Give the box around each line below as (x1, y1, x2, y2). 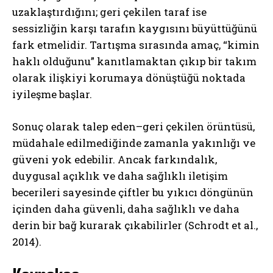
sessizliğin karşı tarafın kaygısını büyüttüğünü (12, 21, 257, 35)
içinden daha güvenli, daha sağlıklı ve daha (12, 201, 239, 216)
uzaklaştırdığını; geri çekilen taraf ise (12, 4, 207, 19)
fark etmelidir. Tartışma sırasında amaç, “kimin (12, 37, 260, 52)
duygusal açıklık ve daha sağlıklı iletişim (12, 168, 228, 183)
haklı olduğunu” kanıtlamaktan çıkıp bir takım (12, 54, 257, 68)
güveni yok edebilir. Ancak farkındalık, (12, 152, 217, 166)
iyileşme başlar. (12, 87, 92, 101)
